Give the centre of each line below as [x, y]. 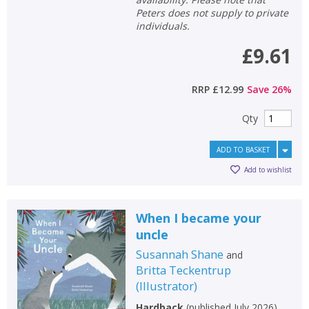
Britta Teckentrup [183, 270]
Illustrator [166, 286]
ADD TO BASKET [243, 149]
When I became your [198, 218]
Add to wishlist [268, 170]
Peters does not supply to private [212, 12]
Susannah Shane [179, 254]
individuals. [162, 26]
